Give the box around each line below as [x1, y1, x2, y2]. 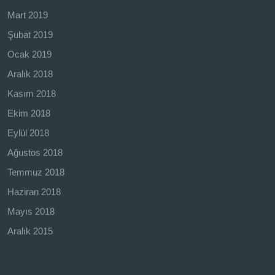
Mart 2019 [7, 9, 48, 20]
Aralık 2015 [7, 225, 53, 236]
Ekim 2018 [7, 107, 50, 118]
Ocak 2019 [7, 48, 52, 60]
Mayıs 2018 [7, 206, 55, 217]
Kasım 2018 [7, 88, 56, 99]
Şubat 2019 [7, 29, 53, 40]
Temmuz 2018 [7, 166, 64, 177]
